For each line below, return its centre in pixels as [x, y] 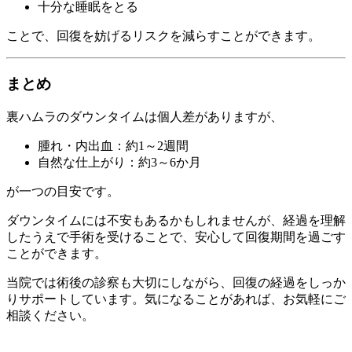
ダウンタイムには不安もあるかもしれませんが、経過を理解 [176, 220]
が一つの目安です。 [63, 191]
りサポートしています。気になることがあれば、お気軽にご [176, 299]
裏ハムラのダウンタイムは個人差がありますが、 [145, 116]
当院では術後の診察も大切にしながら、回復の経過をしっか [176, 282]
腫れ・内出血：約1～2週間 [113, 145]
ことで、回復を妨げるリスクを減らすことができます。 [163, 36]
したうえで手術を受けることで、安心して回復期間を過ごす [176, 236]
